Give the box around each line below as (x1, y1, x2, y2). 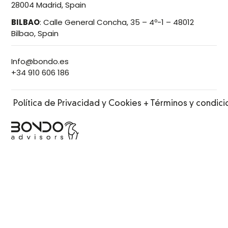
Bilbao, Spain (11, 28, 59, 39)
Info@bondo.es (11, 56, 69, 67)
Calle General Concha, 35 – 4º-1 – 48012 (43, 17, 194, 28)
